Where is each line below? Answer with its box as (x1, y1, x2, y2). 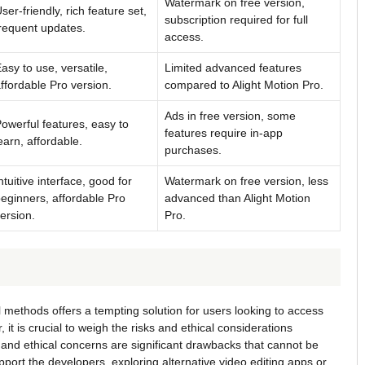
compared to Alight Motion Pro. (165, 77, 323, 91)
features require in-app (165, 125, 283, 139)
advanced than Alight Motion (165, 191, 310, 204)
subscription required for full (165, 12, 308, 26)
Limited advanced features (165, 60, 301, 74)
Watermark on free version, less (165, 174, 328, 187)
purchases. (165, 143, 222, 156)
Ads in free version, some (165, 108, 296, 122)
